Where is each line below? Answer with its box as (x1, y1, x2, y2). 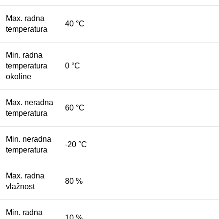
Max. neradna (6, 98, 53, 107)
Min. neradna (6, 135, 51, 144)
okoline (6, 72, 31, 81)
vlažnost (6, 182, 35, 191)
